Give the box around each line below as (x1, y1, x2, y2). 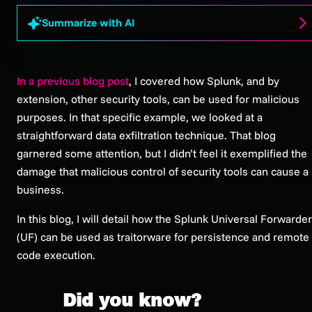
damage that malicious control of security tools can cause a (17, 164, 309, 178)
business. (17, 182, 64, 196)
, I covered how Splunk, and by (129, 73, 279, 88)
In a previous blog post (17, 73, 129, 88)
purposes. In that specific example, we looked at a (17, 109, 263, 124)
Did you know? (63, 290, 201, 310)
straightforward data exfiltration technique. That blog (17, 127, 276, 142)
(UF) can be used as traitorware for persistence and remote (17, 229, 309, 244)
